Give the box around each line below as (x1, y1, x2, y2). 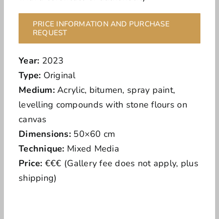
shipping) (18, 172, 57, 184)
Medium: (18, 84, 58, 96)
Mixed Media (66, 142, 119, 154)
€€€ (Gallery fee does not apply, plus (44, 157, 198, 169)
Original (43, 69, 76, 81)
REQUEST (32, 27, 67, 38)
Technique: (18, 142, 67, 154)
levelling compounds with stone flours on (18, 98, 187, 110)
